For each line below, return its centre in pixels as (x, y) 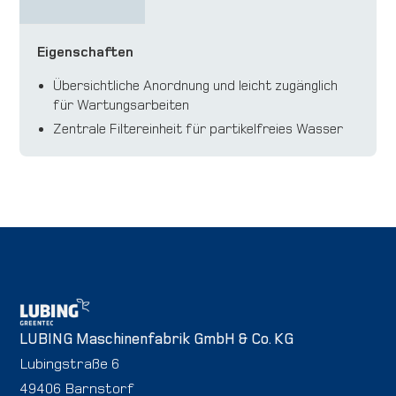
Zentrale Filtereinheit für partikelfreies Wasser (198, 129)
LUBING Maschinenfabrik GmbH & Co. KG (157, 339)
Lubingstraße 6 (70, 364)
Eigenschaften (86, 52)
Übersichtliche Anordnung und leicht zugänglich (196, 86)
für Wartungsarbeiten (122, 105)
